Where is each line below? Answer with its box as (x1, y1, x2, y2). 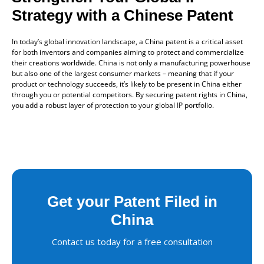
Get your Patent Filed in (47, 192, 217, 210)
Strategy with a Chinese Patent (12, 6, 233, 24)
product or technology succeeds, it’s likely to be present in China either (12, 78, 242, 89)
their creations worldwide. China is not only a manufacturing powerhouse (12, 57, 250, 68)
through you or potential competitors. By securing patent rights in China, (12, 89, 247, 100)
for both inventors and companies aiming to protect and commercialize (12, 47, 244, 57)
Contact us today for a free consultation (51, 235, 213, 247)
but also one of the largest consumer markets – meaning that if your (12, 68, 234, 78)
